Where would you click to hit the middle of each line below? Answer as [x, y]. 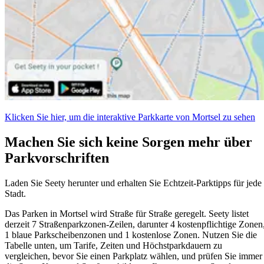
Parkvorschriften [57, 158]
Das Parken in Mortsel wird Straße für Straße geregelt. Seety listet [127, 214]
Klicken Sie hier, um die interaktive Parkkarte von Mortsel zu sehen [130, 117]
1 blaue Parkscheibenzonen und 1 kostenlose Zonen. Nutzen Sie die [131, 235]
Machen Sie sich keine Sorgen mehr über [128, 142]
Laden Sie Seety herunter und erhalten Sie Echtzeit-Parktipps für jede [133, 183]
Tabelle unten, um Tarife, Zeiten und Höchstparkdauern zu [113, 246]
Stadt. [15, 194]
